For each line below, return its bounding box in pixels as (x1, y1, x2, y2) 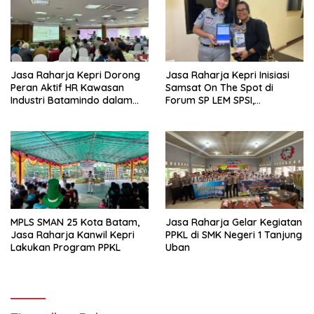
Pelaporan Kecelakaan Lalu (11, 107, 138, 120)
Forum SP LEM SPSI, (165, 94, 254, 107)
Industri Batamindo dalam (11, 94, 132, 107)
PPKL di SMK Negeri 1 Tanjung (165, 228, 302, 242)
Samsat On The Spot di (165, 81, 273, 95)
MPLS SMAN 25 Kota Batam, (11, 216, 139, 229)
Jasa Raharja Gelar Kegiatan (165, 216, 302, 229)
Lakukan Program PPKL (11, 241, 121, 254)
